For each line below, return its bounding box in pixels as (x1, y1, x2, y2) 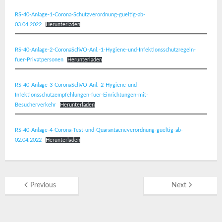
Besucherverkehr (15, 102, 56, 108)
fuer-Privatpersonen (15, 57, 63, 62)
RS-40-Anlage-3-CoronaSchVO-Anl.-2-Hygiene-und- (15, 82, 139, 88)
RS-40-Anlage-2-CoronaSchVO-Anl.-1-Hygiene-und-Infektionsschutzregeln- (15, 47, 196, 53)
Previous (30, 182, 56, 189)
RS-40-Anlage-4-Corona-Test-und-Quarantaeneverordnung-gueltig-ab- (15, 127, 183, 133)
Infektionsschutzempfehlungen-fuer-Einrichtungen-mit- (15, 92, 148, 98)
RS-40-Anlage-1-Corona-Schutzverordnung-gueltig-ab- (15, 12, 145, 17)
